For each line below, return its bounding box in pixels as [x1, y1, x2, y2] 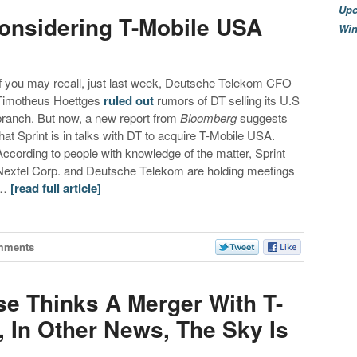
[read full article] [10, 179, 102, 198]
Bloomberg [180, 109, 237, 127]
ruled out [104, 92, 155, 110]
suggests [237, 109, 288, 127]
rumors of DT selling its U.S [154, 92, 300, 109]
